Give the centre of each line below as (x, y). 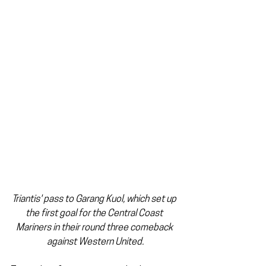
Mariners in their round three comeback (95, 228)
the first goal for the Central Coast (95, 214)
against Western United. (95, 243)
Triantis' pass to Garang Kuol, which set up (95, 200)
